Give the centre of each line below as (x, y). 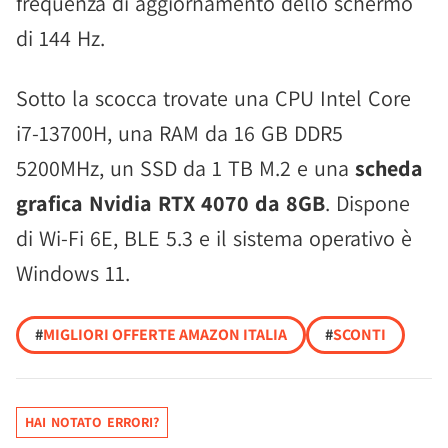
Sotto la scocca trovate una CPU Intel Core (213, 98)
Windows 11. (73, 273)
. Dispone (367, 203)
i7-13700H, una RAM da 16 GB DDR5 (179, 133)
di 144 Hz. (60, 38)
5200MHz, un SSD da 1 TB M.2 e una (185, 168)
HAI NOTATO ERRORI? (92, 422)
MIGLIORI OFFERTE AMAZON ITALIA (165, 335)
